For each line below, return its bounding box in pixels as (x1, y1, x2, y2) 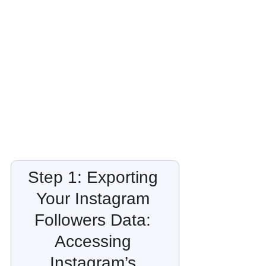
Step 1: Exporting (27, 168, 163, 187)
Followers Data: (34, 211, 156, 230)
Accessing (54, 232, 136, 251)
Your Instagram (36, 189, 154, 208)
